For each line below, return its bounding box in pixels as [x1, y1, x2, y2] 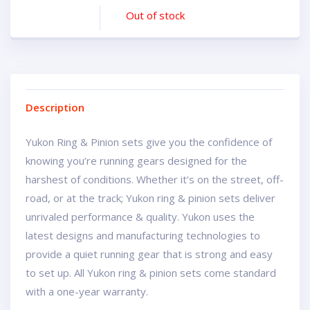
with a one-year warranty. [26, 284, 148, 298]
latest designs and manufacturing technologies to [26, 228, 260, 242]
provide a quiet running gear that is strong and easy [26, 247, 273, 261]
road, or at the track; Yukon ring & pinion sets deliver [26, 191, 275, 205]
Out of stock [125, 8, 185, 22]
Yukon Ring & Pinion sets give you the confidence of [26, 135, 272, 149]
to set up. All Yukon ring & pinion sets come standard [26, 266, 276, 280]
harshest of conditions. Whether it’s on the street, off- [26, 172, 284, 186]
